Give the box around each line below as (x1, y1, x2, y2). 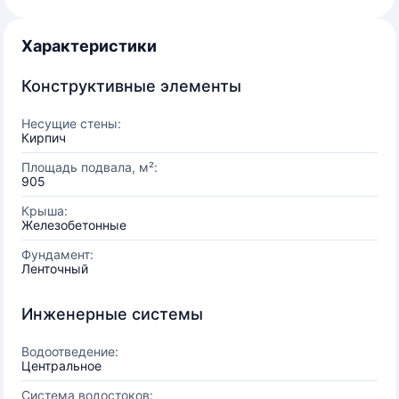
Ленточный (21, 261, 88, 276)
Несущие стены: (21, 116, 121, 131)
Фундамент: (21, 247, 94, 262)
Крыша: (21, 203, 68, 218)
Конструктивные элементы (21, 77, 241, 95)
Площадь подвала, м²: (21, 159, 158, 175)
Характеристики (21, 37, 157, 55)
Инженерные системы (21, 305, 203, 323)
